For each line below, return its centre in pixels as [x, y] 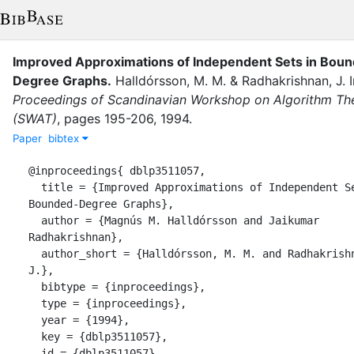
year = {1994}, [35, 320]
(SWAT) [35, 118]
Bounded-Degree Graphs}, [101, 203]
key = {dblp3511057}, [35, 336]
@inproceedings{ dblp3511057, [117, 170]
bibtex [65, 138]
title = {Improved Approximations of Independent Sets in [35, 187]
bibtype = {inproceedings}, [35, 286]
